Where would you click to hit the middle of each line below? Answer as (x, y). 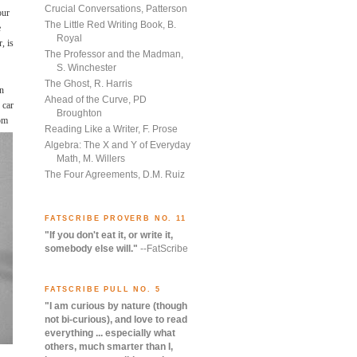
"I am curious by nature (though (116, 306)
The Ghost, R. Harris (88, 83)
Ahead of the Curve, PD (96, 99)
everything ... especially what (110, 333)
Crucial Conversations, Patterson (116, 8)
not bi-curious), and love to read (116, 320)
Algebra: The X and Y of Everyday (118, 145)
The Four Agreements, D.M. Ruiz (115, 174)
